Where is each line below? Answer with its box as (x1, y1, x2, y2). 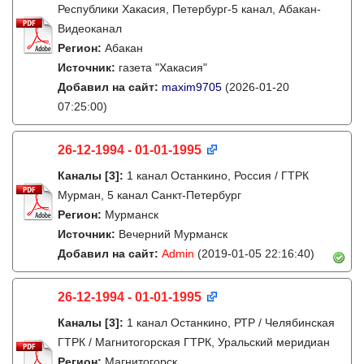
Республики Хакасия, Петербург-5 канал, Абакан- (58, 2, 321, 15)
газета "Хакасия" (119, 61, 207, 74)
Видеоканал (58, 22, 122, 35)
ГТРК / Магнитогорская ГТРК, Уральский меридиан (58, 336, 330, 349)
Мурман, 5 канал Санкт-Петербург (58, 188, 241, 201)
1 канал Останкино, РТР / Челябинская (127, 316, 335, 329)
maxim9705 (162, 80, 222, 93)
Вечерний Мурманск (119, 227, 227, 240)
